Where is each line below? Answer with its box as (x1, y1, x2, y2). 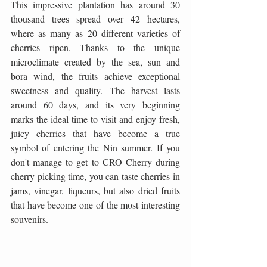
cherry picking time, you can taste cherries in (11, 169, 180, 182)
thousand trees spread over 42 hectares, (11, 12, 180, 25)
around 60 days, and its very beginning (11, 98, 180, 111)
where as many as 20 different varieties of (11, 26, 180, 39)
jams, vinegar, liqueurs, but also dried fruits (11, 184, 180, 197)
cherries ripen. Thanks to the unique (11, 41, 180, 54)
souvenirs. (11, 212, 48, 225)
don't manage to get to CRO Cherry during (11, 155, 180, 168)
